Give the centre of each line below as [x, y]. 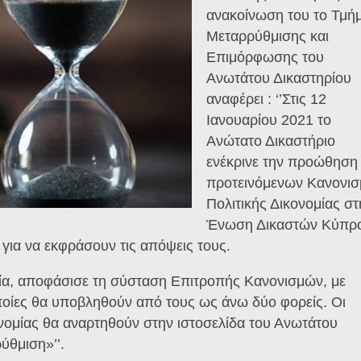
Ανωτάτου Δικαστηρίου [278, 78]
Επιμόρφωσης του [265, 57]
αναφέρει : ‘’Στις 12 [266, 99]
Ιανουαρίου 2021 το [268, 120]
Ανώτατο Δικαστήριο [270, 141]
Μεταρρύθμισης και [267, 36]
